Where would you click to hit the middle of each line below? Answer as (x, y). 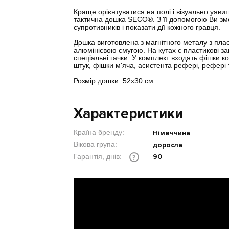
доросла (168, 145)
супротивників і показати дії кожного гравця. (147, 28)
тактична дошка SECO (111, 20)
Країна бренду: (99, 133)
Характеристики (129, 113)
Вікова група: (96, 145)
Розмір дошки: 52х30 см (114, 81)
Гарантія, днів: (99, 157)
